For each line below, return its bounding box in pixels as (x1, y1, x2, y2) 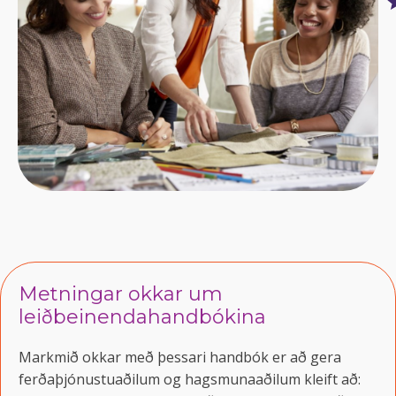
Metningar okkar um (19, 282, 223, 307)
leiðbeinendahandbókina (19, 305, 266, 330)
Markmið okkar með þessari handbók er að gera (19, 347, 341, 368)
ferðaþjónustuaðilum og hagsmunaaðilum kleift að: (19, 369, 361, 390)
